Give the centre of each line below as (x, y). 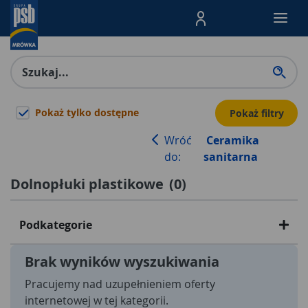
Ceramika (231, 140)
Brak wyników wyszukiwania (122, 262)
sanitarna (230, 157)
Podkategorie (56, 225)
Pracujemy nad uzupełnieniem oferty (120, 284)
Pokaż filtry (256, 113)
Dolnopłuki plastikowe (87, 184)
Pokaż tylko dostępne (87, 113)
